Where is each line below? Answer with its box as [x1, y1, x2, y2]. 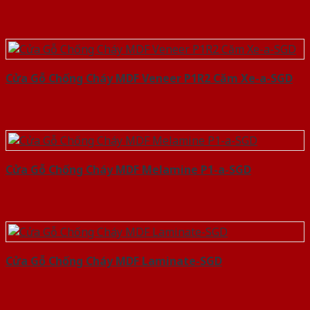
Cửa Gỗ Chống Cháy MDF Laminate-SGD [6, 253, 222, 269]
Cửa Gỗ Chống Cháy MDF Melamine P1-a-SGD [6, 162, 251, 178]
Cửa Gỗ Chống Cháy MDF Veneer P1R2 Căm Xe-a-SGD [6, 71, 293, 86]
